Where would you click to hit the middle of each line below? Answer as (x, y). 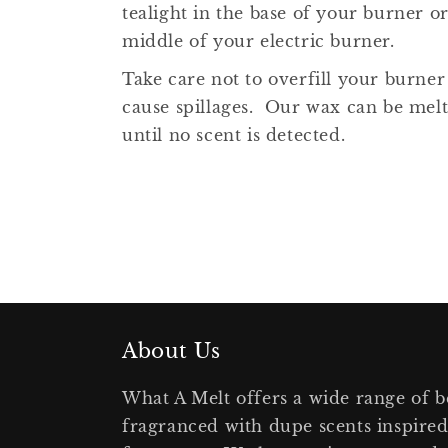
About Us (171, 351)
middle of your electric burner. (261, 40)
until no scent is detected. (236, 134)
